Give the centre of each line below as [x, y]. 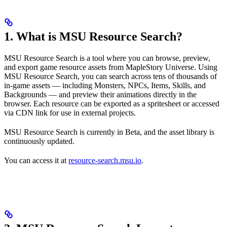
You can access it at [36, 160]
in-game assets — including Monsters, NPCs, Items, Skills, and [105, 85]
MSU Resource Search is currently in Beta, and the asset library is [109, 132]
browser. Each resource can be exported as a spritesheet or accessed [112, 103]
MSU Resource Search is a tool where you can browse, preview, [107, 58]
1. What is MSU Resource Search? [93, 36]
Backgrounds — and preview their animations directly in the [100, 94]
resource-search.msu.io [105, 160]
